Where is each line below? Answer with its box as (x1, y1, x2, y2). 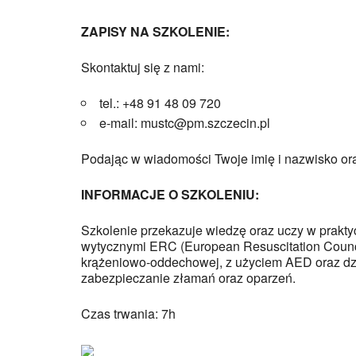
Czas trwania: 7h (81, 304, 176, 323)
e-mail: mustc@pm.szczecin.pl (99, 114, 270, 132)
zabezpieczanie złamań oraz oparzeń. (81, 269, 296, 287)
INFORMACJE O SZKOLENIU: (81, 185, 259, 203)
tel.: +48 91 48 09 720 (99, 94, 221, 112)
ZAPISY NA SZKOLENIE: (81, 22, 230, 41)
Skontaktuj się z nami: (81, 58, 204, 76)
